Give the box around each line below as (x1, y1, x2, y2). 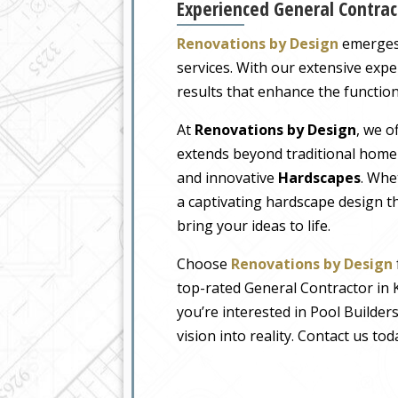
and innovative (177, 168, 278, 188)
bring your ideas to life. (177, 216, 330, 236)
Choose (177, 254, 231, 275)
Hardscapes (278, 168, 361, 188)
